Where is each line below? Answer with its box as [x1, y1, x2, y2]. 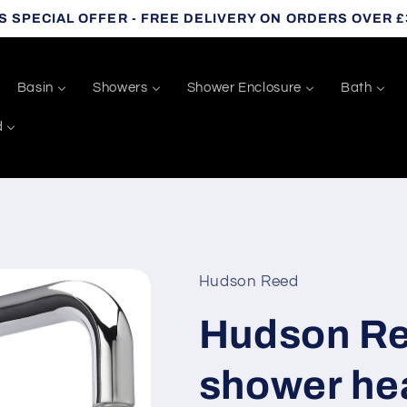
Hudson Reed [198, 273, 299, 290]
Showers [93, 80, 148, 94]
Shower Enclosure [186, 80, 302, 94]
